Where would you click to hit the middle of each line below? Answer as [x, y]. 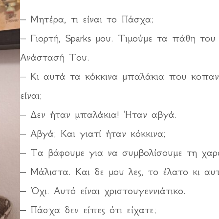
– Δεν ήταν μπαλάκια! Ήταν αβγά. [98, 114]
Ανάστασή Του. [55, 57]
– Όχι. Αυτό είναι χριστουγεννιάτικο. [103, 191]
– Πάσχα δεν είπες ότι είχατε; [88, 210]
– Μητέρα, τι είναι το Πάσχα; [87, 19]
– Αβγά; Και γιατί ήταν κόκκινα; [93, 133]
